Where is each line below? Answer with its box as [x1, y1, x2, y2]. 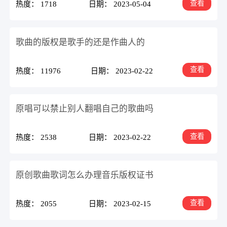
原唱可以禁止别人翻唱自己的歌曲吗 [16, 103, 154, 113]
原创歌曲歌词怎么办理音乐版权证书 [16, 170, 154, 180]
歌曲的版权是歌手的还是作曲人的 [16, 37, 145, 47]
